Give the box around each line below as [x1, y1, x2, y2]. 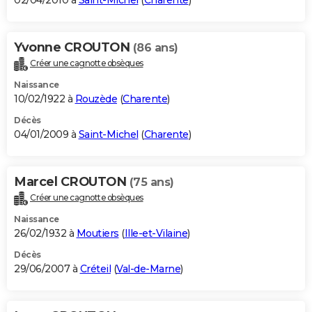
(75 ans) [129, 175, 174, 189]
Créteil [79, 262, 111, 275]
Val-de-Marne [116, 262, 180, 275]
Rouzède [75, 93, 117, 106]
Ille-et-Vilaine [124, 226, 187, 240]
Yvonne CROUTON [14, 40, 133, 56]
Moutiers [76, 226, 119, 240]
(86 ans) [132, 41, 178, 55]
